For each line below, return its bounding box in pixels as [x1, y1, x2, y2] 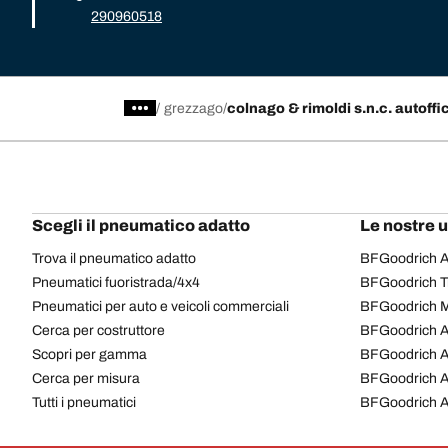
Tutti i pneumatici [32, 394, 136, 410]
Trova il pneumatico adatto [32, 250, 196, 266]
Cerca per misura [32, 370, 140, 386]
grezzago [164, 100, 223, 116]
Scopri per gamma [32, 346, 147, 362]
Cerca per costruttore [32, 322, 165, 338]
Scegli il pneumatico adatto [32, 216, 250, 234]
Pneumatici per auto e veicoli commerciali [32, 298, 289, 314]
